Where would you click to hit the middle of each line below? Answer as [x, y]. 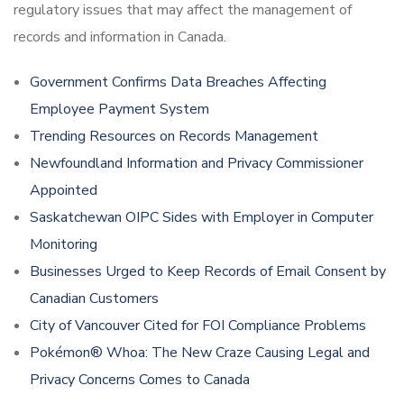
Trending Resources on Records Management [176, 136]
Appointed [64, 190]
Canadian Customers [94, 298]
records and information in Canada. [120, 37]
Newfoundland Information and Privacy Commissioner [197, 163]
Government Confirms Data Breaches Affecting [178, 82]
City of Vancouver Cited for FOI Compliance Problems [198, 325]
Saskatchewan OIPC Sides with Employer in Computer [202, 217]
